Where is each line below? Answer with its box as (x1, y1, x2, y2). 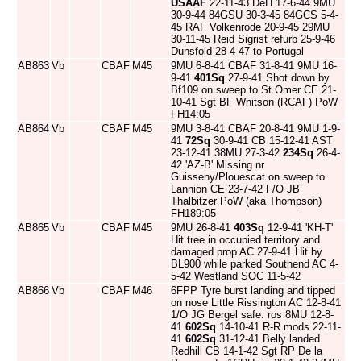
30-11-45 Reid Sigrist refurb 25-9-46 (171, 33, 335, 45)
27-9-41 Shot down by (225, 72, 330, 84)
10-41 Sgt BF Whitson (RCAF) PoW (171, 96, 338, 108)
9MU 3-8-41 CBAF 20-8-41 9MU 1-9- (171, 122, 340, 135)
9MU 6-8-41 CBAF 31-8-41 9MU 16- (171, 60, 337, 72)
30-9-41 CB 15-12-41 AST (210, 135, 333, 147)
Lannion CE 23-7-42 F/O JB (171, 183, 300, 195)
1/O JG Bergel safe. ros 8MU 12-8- (171, 309, 334, 321)
